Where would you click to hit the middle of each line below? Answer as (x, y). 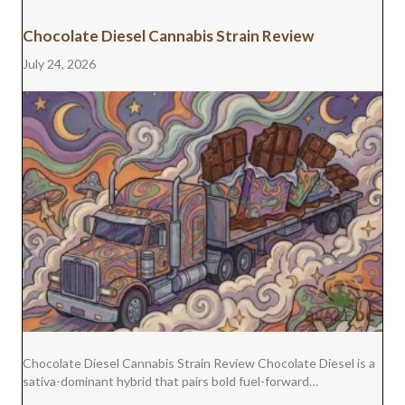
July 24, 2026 (59, 64)
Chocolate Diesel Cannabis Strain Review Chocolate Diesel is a (199, 363)
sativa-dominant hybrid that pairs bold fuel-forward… (170, 381)
